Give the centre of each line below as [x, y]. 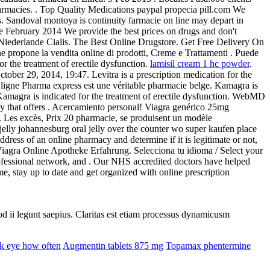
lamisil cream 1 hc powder [200, 63]
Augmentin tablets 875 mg [113, 245]
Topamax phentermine [208, 245]
